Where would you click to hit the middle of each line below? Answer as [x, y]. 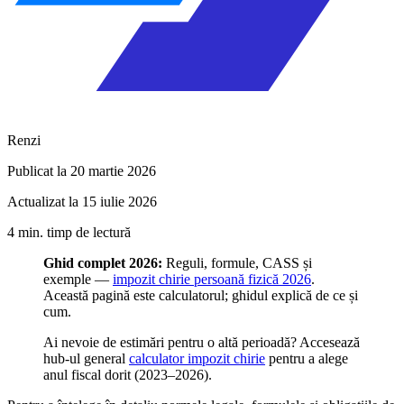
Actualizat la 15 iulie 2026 [82, 201]
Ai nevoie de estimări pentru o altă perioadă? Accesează [202, 342]
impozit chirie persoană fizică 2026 [212, 279]
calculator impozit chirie [197, 358]
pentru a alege [307, 358]
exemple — [78, 279]
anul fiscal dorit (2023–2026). [128, 374]
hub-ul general [86, 358]
